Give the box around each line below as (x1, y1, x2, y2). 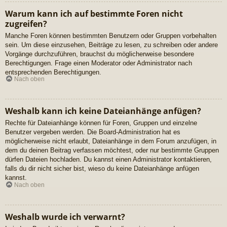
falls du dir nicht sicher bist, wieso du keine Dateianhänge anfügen (5, 165, 199, 173)
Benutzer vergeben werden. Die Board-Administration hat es (5, 128, 180, 136)
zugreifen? (5, 18, 47, 29)
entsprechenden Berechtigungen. (5, 68, 101, 76)
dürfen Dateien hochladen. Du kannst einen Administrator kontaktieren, (5, 156, 212, 164)
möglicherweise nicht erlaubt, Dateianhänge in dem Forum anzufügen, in (5, 137, 216, 145)
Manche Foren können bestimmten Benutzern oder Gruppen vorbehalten (5, 31, 216, 40)
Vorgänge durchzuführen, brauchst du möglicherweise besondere (5, 50, 194, 58)
